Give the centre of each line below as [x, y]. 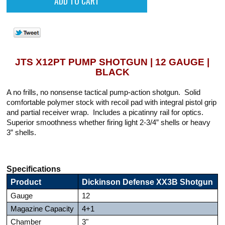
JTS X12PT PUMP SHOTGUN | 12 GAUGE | [113, 62]
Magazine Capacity [42, 209]
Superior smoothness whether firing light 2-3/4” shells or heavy [109, 122]
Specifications [34, 168]
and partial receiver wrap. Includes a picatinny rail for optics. [106, 112]
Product [26, 182]
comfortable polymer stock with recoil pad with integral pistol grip [112, 102]
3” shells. [22, 132]
